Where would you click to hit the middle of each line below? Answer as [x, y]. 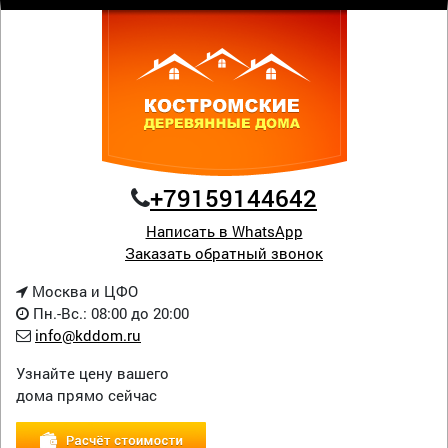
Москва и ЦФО [83, 291]
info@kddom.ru [88, 335]
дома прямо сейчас [86, 395]
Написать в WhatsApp [224, 231]
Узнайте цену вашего [92, 373]
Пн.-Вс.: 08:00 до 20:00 [109, 313]
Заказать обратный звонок [224, 253]
